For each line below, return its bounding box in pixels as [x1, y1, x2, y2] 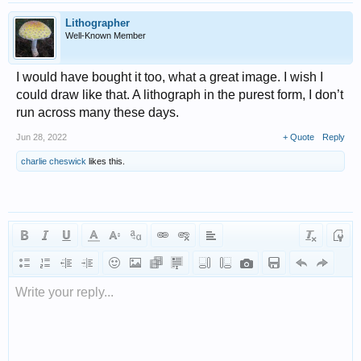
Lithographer [65, 17, 130, 29]
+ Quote [283, 132, 314, 142]
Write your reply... [15, 285, 114, 299]
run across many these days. [16, 106, 179, 119]
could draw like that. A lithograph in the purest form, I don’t [16, 88, 343, 102]
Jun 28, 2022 [16, 132, 67, 142]
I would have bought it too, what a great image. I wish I [16, 70, 323, 84]
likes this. [86, 156, 125, 166]
